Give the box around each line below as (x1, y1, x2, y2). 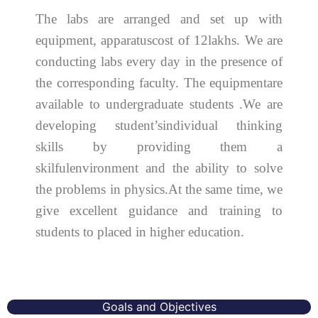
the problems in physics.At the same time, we (35, 181, 283, 197)
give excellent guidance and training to (35, 202, 283, 218)
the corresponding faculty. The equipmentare (35, 75, 283, 90)
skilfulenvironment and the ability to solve (35, 160, 283, 175)
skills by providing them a (35, 138, 283, 154)
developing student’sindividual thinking (35, 117, 283, 133)
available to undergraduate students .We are (35, 96, 283, 111)
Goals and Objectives (102, 300, 216, 314)
